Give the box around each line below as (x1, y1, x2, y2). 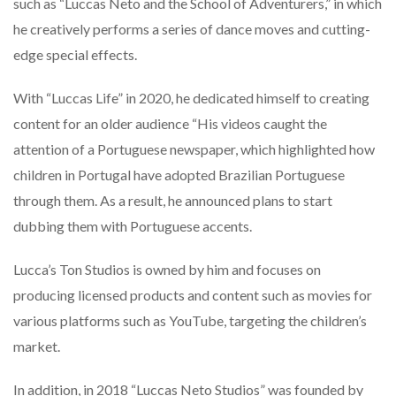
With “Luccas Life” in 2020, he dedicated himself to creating (13, 89, 369, 107)
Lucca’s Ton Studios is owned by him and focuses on (13, 261, 321, 278)
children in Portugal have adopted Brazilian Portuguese (13, 166, 345, 184)
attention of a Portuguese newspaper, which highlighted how (13, 141, 375, 158)
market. (13, 338, 60, 355)
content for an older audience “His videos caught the (13, 115, 327, 133)
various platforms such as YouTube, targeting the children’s (13, 312, 367, 330)
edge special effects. (13, 46, 137, 64)
